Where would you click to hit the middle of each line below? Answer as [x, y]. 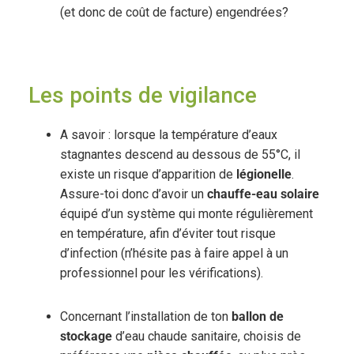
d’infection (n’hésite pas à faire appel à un [174, 254]
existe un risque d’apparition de [148, 175]
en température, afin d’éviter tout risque [168, 234]
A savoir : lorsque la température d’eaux [168, 135]
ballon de [257, 317]
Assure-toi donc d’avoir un [133, 194]
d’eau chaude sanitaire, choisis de [206, 337]
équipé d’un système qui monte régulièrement [186, 214]
